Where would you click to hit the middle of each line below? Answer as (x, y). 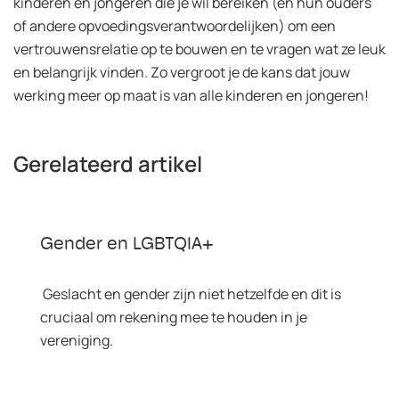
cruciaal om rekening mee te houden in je (174, 317)
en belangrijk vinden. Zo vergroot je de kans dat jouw (182, 72)
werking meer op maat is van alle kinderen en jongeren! (191, 95)
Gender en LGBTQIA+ (127, 244)
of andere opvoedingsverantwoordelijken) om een (175, 25)
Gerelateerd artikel (108, 163)
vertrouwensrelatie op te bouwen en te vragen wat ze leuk (199, 49)
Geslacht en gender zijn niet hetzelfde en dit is (191, 293)
